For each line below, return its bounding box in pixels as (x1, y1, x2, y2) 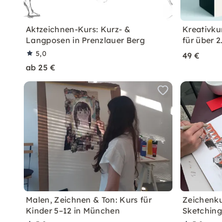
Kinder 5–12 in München (26, 206, 120, 216)
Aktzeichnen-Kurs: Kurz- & (26, 24, 131, 34)
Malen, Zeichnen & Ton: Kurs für (26, 195, 152, 205)
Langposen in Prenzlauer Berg (26, 35, 145, 45)
